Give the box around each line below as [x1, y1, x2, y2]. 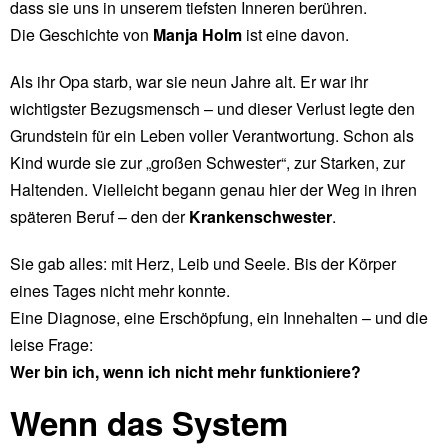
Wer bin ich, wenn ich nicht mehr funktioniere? [10, 360, 361, 383]
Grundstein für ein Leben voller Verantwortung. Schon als [10, 124, 414, 147]
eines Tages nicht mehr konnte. [10, 279, 230, 302]
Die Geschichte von [10, 23, 153, 46]
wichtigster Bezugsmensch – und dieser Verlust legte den [10, 97, 415, 120]
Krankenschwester [189, 205, 332, 228]
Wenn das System [10, 399, 288, 446]
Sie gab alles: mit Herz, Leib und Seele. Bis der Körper [10, 252, 396, 275]
